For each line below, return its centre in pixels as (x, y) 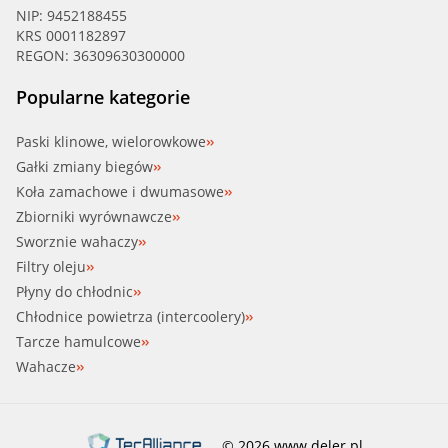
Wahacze (46, 367)
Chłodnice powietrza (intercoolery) (130, 317)
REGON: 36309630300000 (100, 56)
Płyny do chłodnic (74, 292)
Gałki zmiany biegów (84, 167)
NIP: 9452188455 (71, 16)
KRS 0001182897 (71, 36)
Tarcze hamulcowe (78, 342)
